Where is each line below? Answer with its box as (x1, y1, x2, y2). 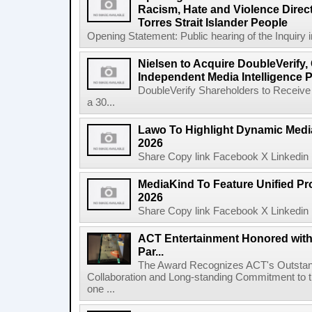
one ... (87, 283, 115, 295)
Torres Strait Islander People (138, 16, 288, 29)
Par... (138, 245, 164, 258)
